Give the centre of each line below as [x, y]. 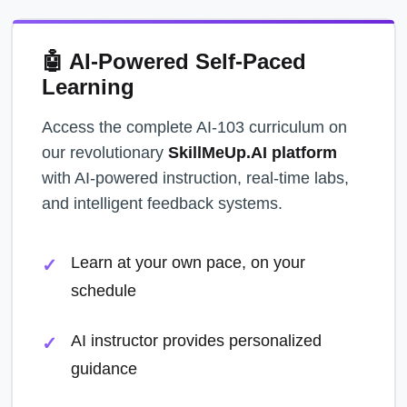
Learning [88, 87]
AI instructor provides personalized [196, 341]
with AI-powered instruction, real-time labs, [195, 178]
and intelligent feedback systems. [162, 203]
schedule [104, 291]
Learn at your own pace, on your [188, 263]
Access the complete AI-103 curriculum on [194, 127]
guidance [104, 369]
